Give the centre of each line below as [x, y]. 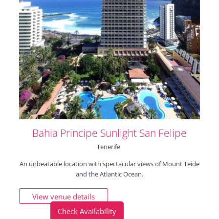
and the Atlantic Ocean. [109, 174]
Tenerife [109, 146]
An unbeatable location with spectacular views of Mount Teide [109, 164]
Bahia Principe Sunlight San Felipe [109, 133]
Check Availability [87, 211]
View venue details [63, 196]
